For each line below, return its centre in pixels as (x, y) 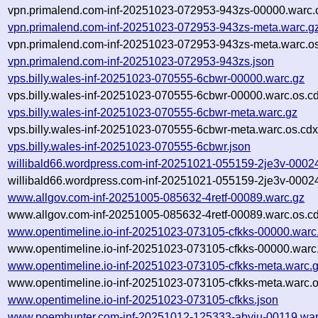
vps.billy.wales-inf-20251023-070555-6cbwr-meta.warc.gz (153, 112)
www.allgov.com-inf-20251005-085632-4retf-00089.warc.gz (157, 197)
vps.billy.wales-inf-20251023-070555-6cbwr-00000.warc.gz (157, 78)
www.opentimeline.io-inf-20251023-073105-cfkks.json (143, 300)
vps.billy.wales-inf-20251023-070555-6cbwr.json (130, 146)
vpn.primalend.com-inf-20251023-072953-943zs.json (141, 61)
